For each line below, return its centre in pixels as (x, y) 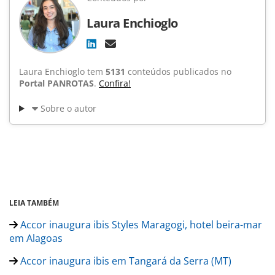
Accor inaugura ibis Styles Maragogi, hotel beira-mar (140, 225)
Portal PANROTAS (56, 83)
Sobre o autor (68, 109)
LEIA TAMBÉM (34, 203)
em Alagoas (36, 238)
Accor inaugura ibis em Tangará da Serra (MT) (125, 261)
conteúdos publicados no (178, 72)
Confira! (115, 83)
